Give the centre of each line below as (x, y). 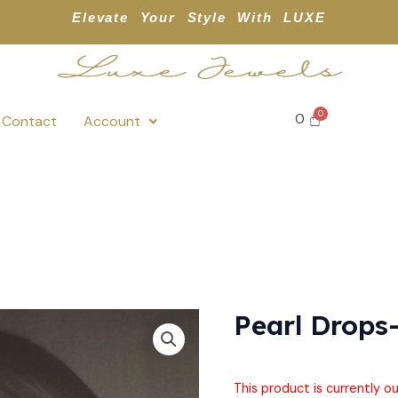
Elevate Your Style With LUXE (199, 17)
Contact (30, 121)
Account (112, 121)
